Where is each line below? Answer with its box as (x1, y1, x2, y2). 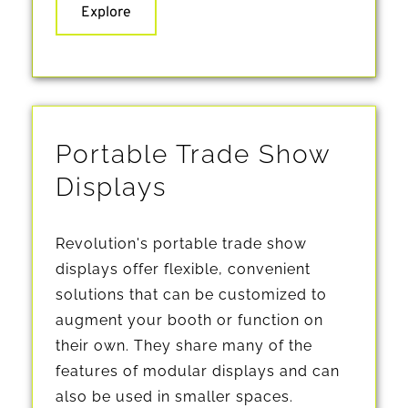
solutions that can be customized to (56, 285, 327, 303)
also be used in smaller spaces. (56, 387, 293, 405)
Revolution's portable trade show (56, 234, 307, 252)
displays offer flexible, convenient (56, 260, 311, 278)
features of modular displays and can (56, 362, 340, 380)
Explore (81, 3, 131, 22)
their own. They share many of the (56, 336, 312, 354)
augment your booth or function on (56, 311, 323, 329)
